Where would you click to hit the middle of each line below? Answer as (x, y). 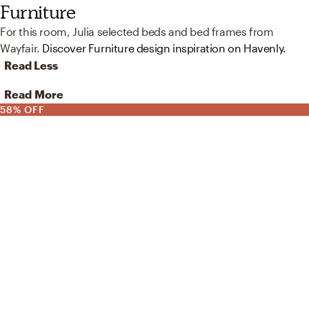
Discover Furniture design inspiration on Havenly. (164, 48)
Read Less (31, 66)
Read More (34, 94)
